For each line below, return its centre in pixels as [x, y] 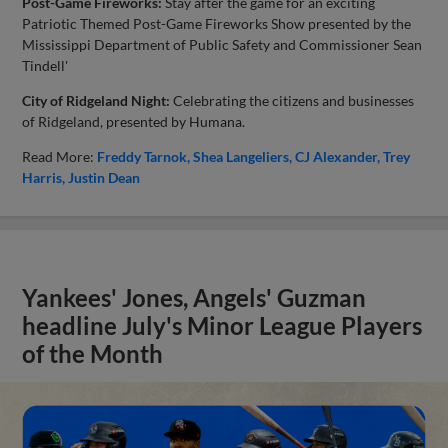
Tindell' [45, 65]
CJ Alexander [336, 156]
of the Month [93, 353]
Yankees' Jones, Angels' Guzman [194, 297]
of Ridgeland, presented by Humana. [134, 121]
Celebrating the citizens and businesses [292, 100]
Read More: [60, 156]
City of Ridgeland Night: [96, 100]
